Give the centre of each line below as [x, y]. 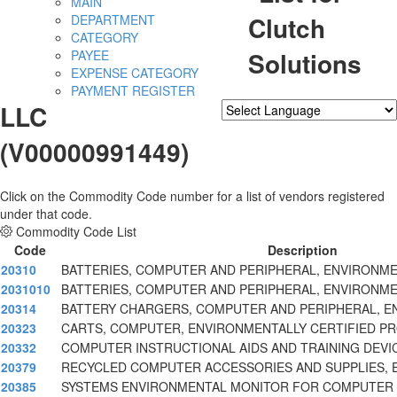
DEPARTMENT [113, 20]
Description [302, 250]
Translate [350, 130]
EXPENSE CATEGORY [135, 73]
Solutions [305, 64]
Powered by [257, 130]
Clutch [287, 28]
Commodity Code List [76, 232]
